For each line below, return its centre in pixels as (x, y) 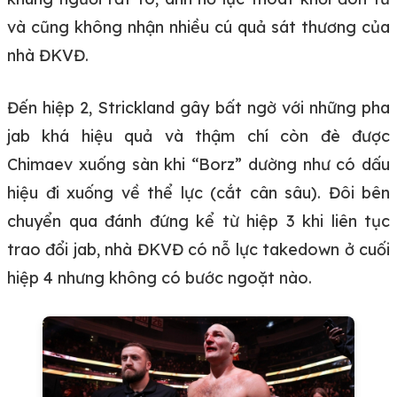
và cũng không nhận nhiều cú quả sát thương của (198, 27)
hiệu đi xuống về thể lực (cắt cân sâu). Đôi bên (198, 192)
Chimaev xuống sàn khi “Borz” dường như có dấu (198, 164)
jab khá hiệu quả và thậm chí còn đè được (198, 136)
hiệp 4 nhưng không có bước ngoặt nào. (160, 277)
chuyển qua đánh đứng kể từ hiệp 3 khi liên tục (198, 221)
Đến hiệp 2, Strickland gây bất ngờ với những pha (198, 107)
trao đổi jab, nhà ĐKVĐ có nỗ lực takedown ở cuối (198, 249)
